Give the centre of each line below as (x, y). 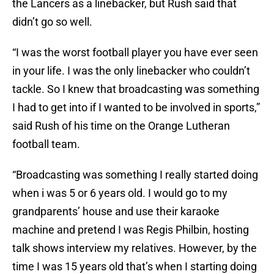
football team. (46, 144)
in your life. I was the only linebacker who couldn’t (131, 71)
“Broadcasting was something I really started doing (135, 175)
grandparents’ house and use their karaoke (116, 212)
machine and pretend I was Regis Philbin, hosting (131, 230)
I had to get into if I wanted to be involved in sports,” (136, 108)
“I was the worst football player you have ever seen (135, 53)
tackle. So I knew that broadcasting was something (136, 89)
